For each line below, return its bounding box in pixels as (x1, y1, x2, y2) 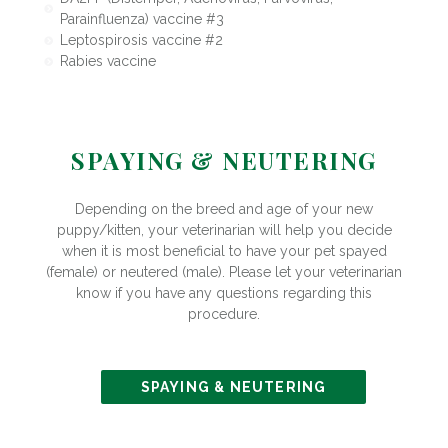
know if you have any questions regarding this (76, 284, 372, 301)
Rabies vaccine (59, 52, 156, 69)
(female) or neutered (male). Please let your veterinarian (46, 263, 402, 280)
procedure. (188, 305, 260, 322)
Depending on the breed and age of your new (75, 200, 373, 217)
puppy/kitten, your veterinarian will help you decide (56, 221, 392, 238)
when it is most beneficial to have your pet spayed (61, 242, 387, 259)
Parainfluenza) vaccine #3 (59, 10, 224, 27)
